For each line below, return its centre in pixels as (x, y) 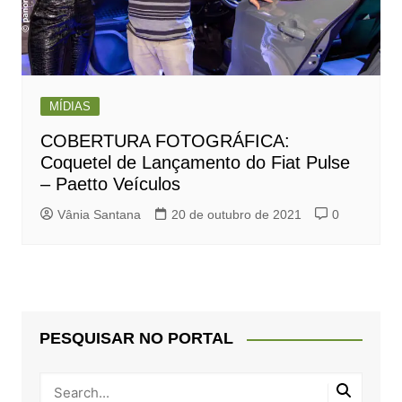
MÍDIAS (70, 107)
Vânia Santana (99, 215)
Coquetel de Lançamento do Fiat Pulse (195, 163)
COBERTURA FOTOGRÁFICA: (165, 141)
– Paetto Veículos (110, 184)
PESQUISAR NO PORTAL (136, 339)
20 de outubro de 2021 (236, 215)
